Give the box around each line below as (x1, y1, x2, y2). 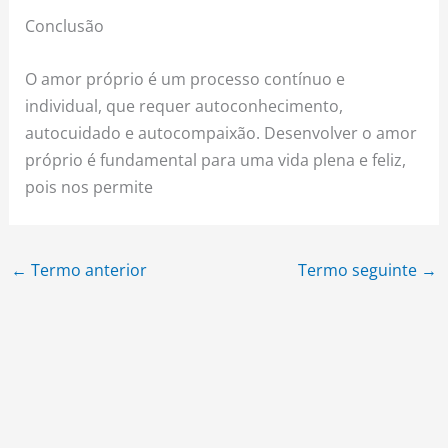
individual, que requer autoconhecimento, (25, 94, 344, 118)
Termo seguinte (298, 257, 422, 281)
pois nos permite (25, 175, 154, 199)
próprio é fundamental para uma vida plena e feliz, (25, 148, 407, 172)
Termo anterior (26, 257, 147, 281)
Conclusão (25, 14, 105, 38)
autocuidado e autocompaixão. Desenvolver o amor (25, 121, 418, 145)
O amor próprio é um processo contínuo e (25, 67, 346, 91)
